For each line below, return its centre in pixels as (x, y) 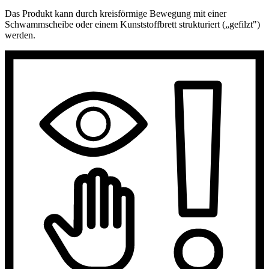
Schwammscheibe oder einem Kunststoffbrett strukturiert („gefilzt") (132, 24)
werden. (20, 35)
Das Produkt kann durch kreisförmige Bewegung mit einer (116, 13)
